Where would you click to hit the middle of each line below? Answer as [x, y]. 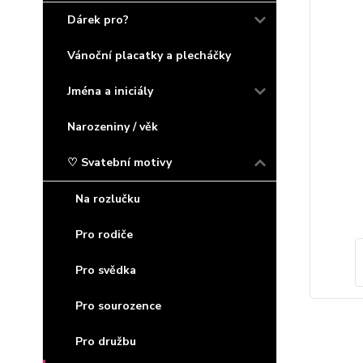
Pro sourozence [118, 306]
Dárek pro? [98, 20]
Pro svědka [106, 270]
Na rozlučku [108, 199]
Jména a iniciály [110, 91]
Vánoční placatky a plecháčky [149, 56]
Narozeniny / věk [113, 127]
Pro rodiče [104, 235]
